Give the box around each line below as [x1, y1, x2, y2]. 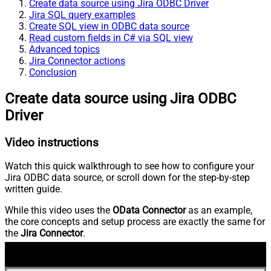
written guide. [5, 183, 62, 195]
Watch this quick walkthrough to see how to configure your [5, 160, 254, 172]
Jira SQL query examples [29, 8, 135, 21]
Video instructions [5, 135, 99, 149]
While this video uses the [5, 204, 113, 217]
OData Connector [113, 204, 186, 217]
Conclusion [29, 66, 77, 78]
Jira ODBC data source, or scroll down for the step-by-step [5, 172, 250, 184]
